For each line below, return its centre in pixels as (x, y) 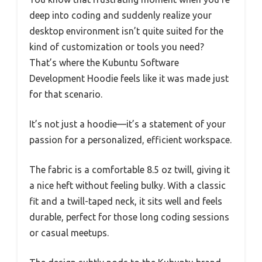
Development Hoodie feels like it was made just (129, 79)
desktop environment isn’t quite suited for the (126, 31)
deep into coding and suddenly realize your (120, 15)
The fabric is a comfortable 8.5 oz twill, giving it (130, 170)
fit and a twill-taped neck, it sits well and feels (126, 201)
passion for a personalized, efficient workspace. (130, 140)
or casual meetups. (69, 233)
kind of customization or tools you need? (117, 47)
